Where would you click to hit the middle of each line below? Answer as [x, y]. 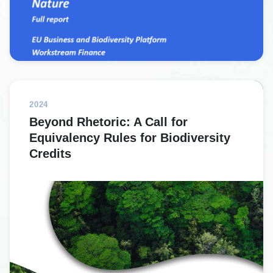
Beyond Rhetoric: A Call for [108, 122]
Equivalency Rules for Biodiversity [130, 138]
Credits [50, 154]
